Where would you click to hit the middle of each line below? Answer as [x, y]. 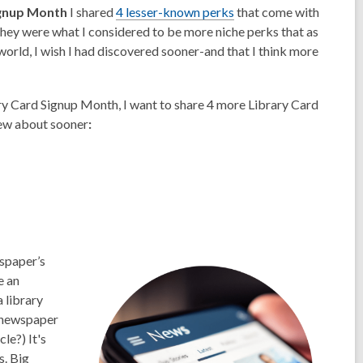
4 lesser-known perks [175, 12]
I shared [92, 12]
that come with [277, 12]
